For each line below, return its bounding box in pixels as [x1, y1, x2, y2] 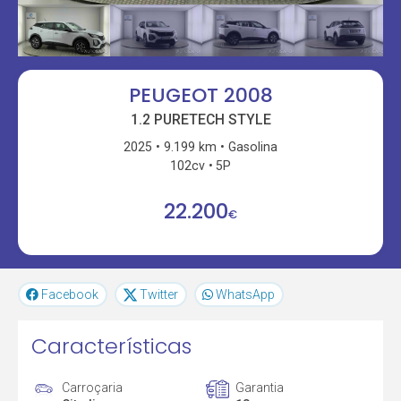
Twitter [139, 287, 178, 303]
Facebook [41, 287, 99, 303]
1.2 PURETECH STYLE [130, 110, 271, 128]
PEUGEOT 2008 [128, 81, 273, 110]
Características [31, 331, 192, 362]
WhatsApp [216, 287, 276, 303]
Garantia [235, 380, 284, 395]
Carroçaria [62, 380, 124, 395]
